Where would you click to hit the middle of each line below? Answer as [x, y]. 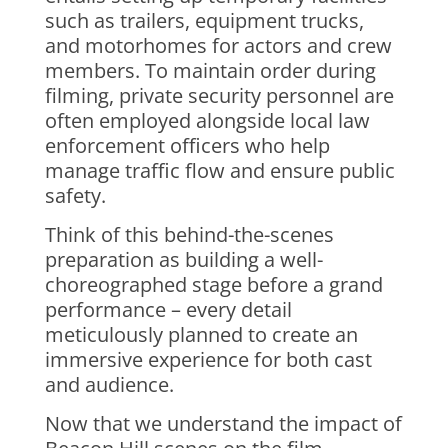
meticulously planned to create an [201, 334]
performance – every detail [168, 309]
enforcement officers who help [187, 145]
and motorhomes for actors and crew [218, 45]
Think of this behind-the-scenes [189, 234]
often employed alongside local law [207, 120]
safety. [75, 195]
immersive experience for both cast [208, 359]
